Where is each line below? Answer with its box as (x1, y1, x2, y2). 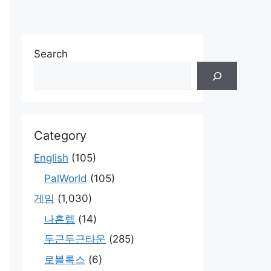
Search (34, 48, 68, 60)
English (34, 152, 68, 165)
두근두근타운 (44, 233, 106, 246)
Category (34, 128, 87, 143)
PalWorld (44, 172, 87, 184)
